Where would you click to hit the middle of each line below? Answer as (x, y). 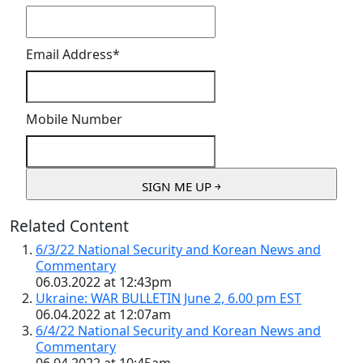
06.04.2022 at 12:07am (103, 315)
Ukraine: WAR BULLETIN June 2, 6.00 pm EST (169, 299)
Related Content (69, 226)
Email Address (69, 55)
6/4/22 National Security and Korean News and (178, 331)
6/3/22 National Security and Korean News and (178, 250)
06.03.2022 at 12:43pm (104, 282)
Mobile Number (74, 120)
